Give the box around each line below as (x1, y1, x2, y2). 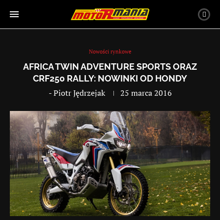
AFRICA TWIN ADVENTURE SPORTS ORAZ (23, 61, 197, 72)
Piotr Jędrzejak (53, 87, 105, 98)
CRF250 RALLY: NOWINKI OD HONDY (33, 73, 187, 83)
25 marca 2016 (120, 87, 172, 98)
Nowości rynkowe (88, 48, 132, 55)
